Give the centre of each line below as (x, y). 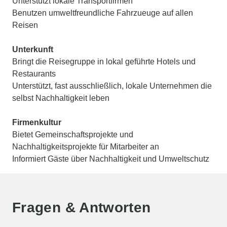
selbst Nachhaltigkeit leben (61, 98)
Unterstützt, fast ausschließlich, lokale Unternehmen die (112, 86)
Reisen (25, 25)
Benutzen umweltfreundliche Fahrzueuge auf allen (103, 13)
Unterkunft (33, 49)
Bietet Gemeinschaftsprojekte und (73, 134)
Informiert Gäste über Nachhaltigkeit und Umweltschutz (111, 159)
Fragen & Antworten (82, 207)
